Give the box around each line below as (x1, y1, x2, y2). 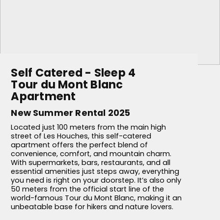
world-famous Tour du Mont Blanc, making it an (11, 193, 182, 203)
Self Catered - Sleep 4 (11, 65, 136, 81)
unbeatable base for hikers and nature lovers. (11, 202, 174, 212)
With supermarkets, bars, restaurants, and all (11, 158, 171, 168)
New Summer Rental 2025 (11, 107, 131, 119)
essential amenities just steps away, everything (11, 166, 180, 177)
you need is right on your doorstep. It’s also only (11, 175, 182, 186)
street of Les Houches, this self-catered (11, 131, 152, 141)
